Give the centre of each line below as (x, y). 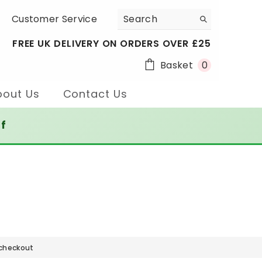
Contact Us (95, 94)
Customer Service (54, 19)
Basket (177, 65)
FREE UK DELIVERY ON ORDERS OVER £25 (112, 44)
